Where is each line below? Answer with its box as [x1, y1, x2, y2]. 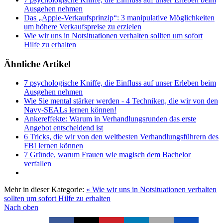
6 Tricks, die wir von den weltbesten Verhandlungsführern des [24, 132, 219, 141]
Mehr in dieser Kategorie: [4, 185, 84, 194]
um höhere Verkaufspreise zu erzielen [24, 22, 141, 31]
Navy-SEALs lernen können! [24, 106, 116, 114]
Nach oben [4, 203, 38, 212]
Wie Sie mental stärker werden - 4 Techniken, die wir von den [24, 97, 218, 106]
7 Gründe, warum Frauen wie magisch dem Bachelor [24, 150, 191, 159]
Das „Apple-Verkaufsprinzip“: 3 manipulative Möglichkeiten [24, 13, 215, 22]
